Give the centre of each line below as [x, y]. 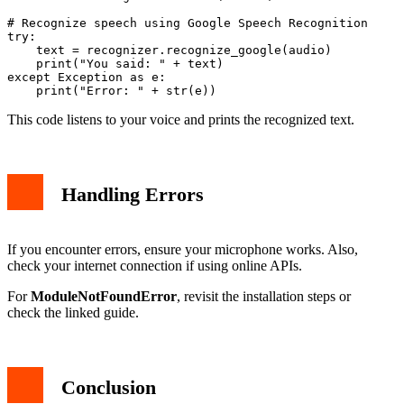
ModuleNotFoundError [104, 296]
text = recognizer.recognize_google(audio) [170, 50]
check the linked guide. [73, 312]
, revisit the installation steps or [264, 296]
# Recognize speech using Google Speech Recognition [188, 23]
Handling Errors [133, 194]
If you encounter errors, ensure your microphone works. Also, [183, 249]
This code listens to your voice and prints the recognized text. [181, 119]
